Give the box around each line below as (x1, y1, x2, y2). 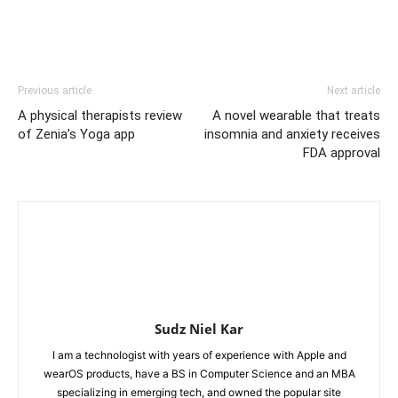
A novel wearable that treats (212, 107, 380, 123)
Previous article (18, 84, 92, 97)
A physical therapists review (18, 107, 182, 123)
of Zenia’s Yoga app (18, 125, 135, 142)
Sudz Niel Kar (155, 319, 243, 338)
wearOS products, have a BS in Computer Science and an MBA (43, 366, 355, 380)
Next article (327, 84, 380, 97)
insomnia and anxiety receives (204, 125, 380, 142)
